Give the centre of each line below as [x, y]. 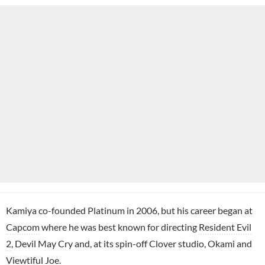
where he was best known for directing [119, 227]
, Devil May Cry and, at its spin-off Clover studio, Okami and [132, 243]
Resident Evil [225, 227]
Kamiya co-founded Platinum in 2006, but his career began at [129, 210]
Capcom [23, 227]
